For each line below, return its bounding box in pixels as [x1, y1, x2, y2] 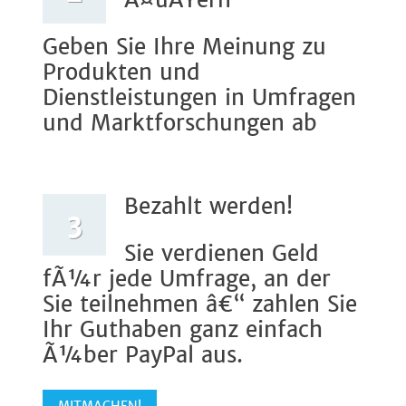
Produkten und [43, 59, 200, 87]
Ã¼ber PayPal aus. [43, 341, 243, 369]
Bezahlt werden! [124, 192, 293, 220]
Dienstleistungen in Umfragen [43, 84, 356, 112]
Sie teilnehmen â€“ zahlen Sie [43, 290, 357, 318]
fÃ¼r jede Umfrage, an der [43, 265, 331, 293]
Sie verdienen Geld [124, 239, 319, 267]
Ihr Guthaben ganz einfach [43, 315, 323, 343]
